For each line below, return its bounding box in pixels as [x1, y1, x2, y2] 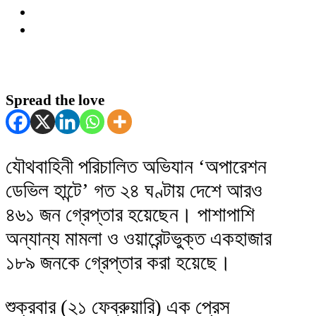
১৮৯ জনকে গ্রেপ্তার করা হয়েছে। [6, 250, 231, 274]
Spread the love [6, 91, 104, 109]
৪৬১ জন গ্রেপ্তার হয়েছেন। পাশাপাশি [6, 202, 255, 226]
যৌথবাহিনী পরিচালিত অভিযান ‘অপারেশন [6, 154, 267, 178]
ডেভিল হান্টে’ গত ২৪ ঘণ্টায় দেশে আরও [6, 178, 262, 202]
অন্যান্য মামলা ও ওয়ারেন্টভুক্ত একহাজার [6, 226, 272, 250]
